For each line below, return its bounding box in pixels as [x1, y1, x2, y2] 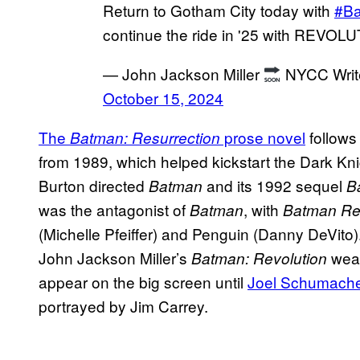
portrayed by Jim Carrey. [39, 294, 208, 317]
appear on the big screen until [39, 270, 247, 292]
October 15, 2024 [103, 86, 223, 108]
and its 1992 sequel [202, 174, 346, 196]
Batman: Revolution [191, 247, 327, 268]
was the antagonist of [39, 198, 190, 220]
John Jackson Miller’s [39, 246, 191, 268]
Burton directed [39, 174, 149, 196]
